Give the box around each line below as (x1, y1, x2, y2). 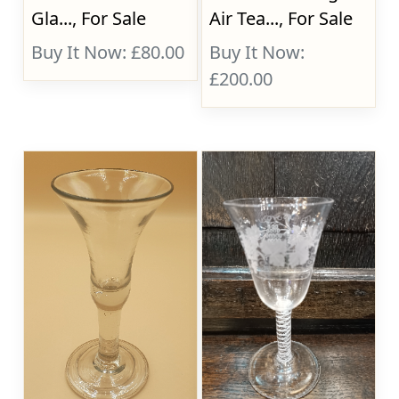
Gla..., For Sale (31, 6, 147, 30)
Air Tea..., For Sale (209, 6, 354, 30)
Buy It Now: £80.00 (31, 40, 185, 64)
